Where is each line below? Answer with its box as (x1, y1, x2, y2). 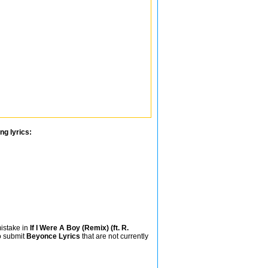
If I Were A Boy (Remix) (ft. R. (30, 224, 129, 232)
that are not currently (80, 232, 148, 240)
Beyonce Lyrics (26, 232, 80, 240)
